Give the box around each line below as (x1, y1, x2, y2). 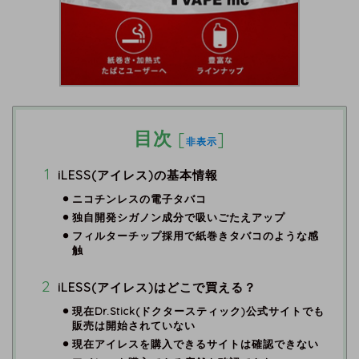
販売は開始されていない (71, 318, 196, 332)
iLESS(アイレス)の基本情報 (58, 167, 218, 183)
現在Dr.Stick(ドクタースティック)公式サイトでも (71, 304, 325, 317)
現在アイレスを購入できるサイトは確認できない (71, 337, 319, 350)
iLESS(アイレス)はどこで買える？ (58, 279, 256, 295)
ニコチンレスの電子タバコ (71, 192, 207, 205)
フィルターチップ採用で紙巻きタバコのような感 (71, 228, 319, 242)
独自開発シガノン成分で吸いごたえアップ (71, 210, 285, 224)
